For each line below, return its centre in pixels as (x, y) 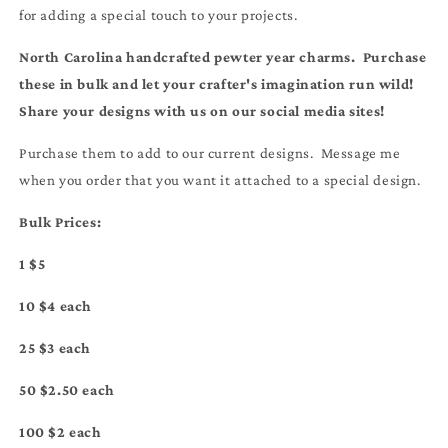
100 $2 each (60, 432)
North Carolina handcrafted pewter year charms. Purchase (223, 57)
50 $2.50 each (67, 390)
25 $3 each (55, 348)
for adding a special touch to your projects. (158, 15)
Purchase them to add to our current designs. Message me (210, 153)
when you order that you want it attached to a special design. (223, 180)
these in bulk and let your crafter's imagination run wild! (218, 84)
